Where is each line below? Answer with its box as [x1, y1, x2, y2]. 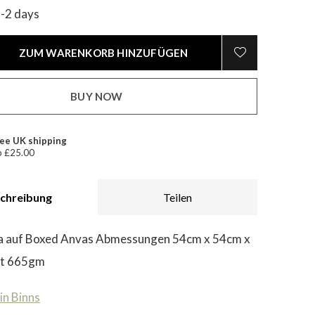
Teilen [163, 191, 192, 204]
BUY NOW [70, 90, 123, 103]
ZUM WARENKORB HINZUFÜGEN [18, 46, 188, 59]
